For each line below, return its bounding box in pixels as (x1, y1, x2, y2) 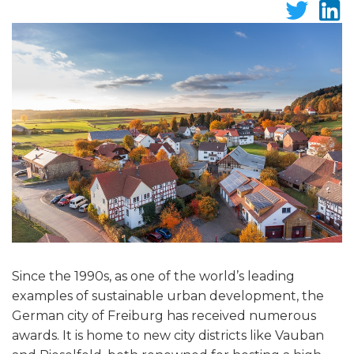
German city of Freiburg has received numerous (12, 308, 316, 324)
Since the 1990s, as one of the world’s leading (12, 269, 295, 284)
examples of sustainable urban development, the (12, 288, 324, 304)
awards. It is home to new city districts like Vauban (12, 328, 324, 344)
